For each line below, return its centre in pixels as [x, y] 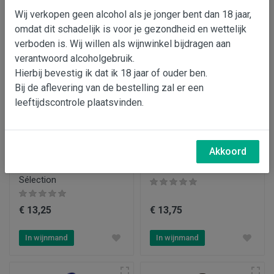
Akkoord [228, 151]
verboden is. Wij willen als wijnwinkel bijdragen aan [123, 43]
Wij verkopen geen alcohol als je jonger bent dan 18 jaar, [133, 14]
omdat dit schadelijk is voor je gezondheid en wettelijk [131, 29]
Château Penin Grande [64, 168]
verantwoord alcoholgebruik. [75, 58]
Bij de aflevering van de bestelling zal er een [109, 87]
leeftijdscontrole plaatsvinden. [79, 102]
